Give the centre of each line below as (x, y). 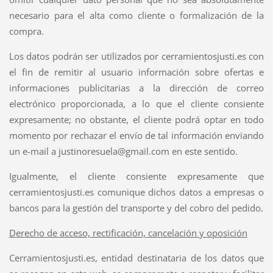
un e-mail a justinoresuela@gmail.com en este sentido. (123, 151)
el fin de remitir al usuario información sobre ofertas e (136, 72)
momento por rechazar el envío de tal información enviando (136, 135)
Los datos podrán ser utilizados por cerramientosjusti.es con (136, 56)
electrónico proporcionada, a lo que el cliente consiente (136, 103)
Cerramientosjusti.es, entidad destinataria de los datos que (136, 257)
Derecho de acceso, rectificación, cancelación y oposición (128, 232)
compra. (27, 31)
